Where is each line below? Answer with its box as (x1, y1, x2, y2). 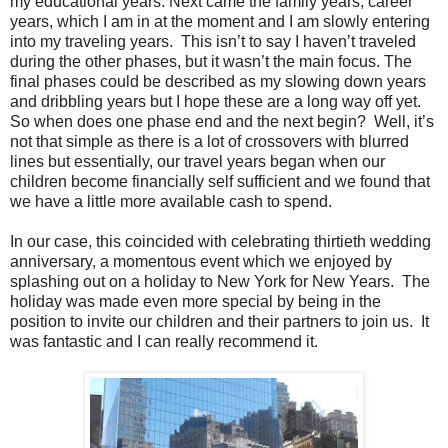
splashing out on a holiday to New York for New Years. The (10, 272, 430, 290)
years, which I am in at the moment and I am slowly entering (10, 12, 430, 30)
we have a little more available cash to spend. (10, 192, 332, 210)
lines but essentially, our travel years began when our (10, 152, 385, 170)
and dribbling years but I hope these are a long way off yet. (10, 92, 425, 110)
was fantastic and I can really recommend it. (10, 332, 318, 350)
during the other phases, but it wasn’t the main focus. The (10, 52, 412, 70)
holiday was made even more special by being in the (10, 292, 381, 310)
